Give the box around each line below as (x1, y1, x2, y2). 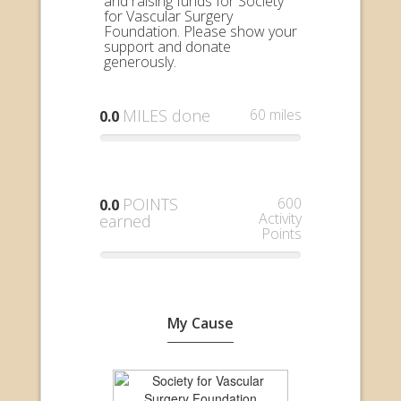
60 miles (249, 104, 302, 124)
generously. (104, 51, 176, 72)
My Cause (167, 312, 234, 333)
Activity (258, 208, 302, 228)
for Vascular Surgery (104, 5, 233, 26)
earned (99, 209, 151, 232)
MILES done (123, 104, 210, 126)
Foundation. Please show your (104, 21, 297, 41)
